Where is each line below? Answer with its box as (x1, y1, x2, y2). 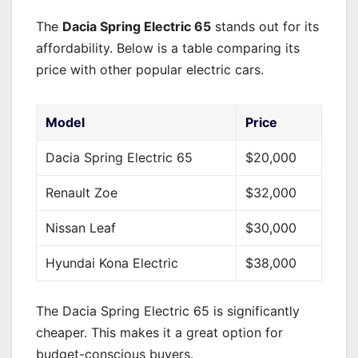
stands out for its (211, 18, 319, 34)
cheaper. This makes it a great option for (36, 324, 283, 340)
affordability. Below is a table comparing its (36, 39, 300, 56)
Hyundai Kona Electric (46, 254, 179, 271)
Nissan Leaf (46, 219, 117, 236)
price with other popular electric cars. (36, 61, 264, 78)
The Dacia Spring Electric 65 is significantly (36, 302, 300, 319)
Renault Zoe (46, 184, 118, 201)
